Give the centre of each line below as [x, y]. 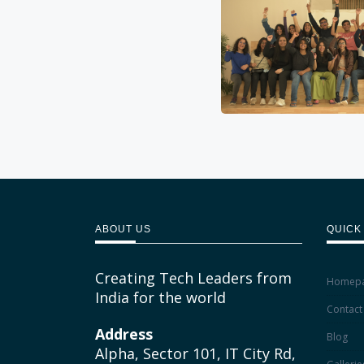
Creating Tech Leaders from [193, 277]
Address [124, 334]
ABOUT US [123, 229]
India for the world [160, 297]
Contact [344, 309]
